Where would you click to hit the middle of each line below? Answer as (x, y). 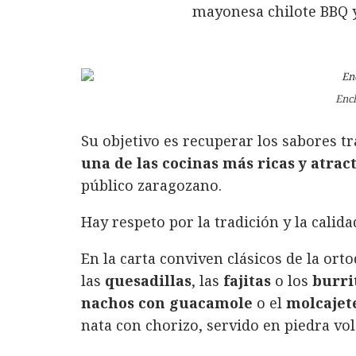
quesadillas (148, 281)
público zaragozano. (151, 186)
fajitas (245, 281)
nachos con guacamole (167, 303)
